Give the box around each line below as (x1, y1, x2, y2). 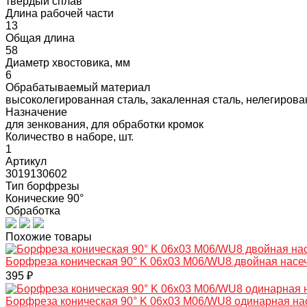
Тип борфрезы (5, 180, 79, 192)
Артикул (5, 155, 47, 167)
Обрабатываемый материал (5, 81, 150, 93)
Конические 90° (5, 192, 84, 204)
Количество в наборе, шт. (5, 130, 134, 143)
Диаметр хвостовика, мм (5, 56, 130, 69)
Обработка (5, 204, 60, 217)
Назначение (5, 106, 67, 118)
